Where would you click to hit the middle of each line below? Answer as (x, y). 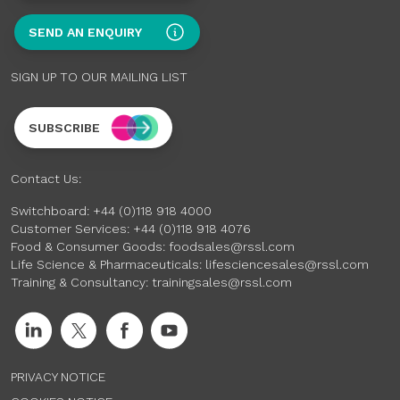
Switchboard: (52, 210)
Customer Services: (72, 228)
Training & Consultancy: (81, 282)
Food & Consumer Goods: (90, 246)
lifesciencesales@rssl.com (287, 264)
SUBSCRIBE (64, 127)
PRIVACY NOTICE (58, 376)
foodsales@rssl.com (232, 246)
